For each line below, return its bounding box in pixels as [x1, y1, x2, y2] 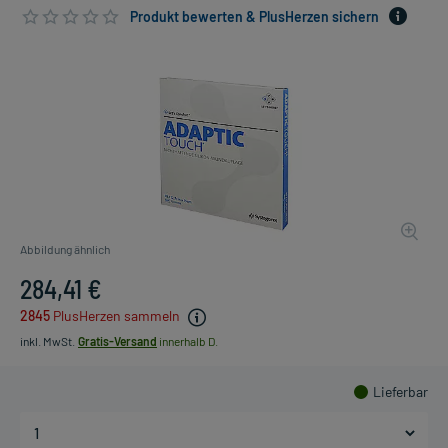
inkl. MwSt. [20, 333, 75, 348]
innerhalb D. [157, 333, 218, 348]
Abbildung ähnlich [20, 242, 110, 257]
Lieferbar [373, 382, 428, 400]
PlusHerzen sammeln [50, 307, 183, 325]
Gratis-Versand [78, 333, 157, 348]
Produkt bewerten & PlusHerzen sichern [130, 8, 379, 25]
